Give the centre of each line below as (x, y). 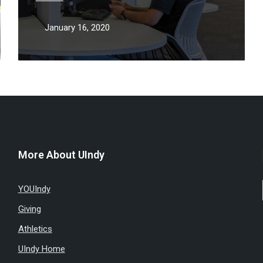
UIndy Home (41, 249)
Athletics (35, 229)
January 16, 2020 (77, 28)
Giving (29, 209)
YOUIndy (34, 189)
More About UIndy (61, 155)
